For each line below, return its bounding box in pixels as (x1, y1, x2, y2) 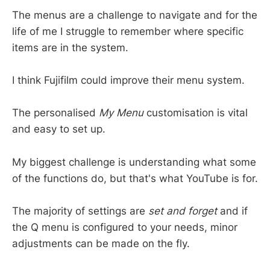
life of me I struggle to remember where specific (12, 25, 243, 38)
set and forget (148, 204, 217, 217)
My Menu (99, 107, 143, 119)
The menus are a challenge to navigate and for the (12, 9, 257, 22)
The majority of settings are (12, 204, 148, 217)
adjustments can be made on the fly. (12, 237, 190, 250)
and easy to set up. (12, 123, 105, 136)
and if (217, 204, 248, 217)
